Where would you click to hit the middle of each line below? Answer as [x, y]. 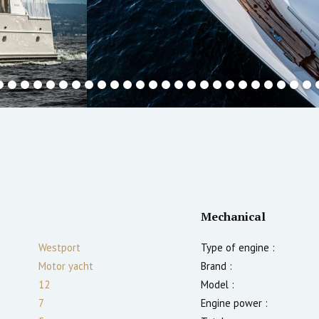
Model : [218, 284]
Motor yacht [66, 266]
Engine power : [234, 303]
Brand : [216, 266]
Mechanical [233, 216]
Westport [59, 247]
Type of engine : [238, 247]
